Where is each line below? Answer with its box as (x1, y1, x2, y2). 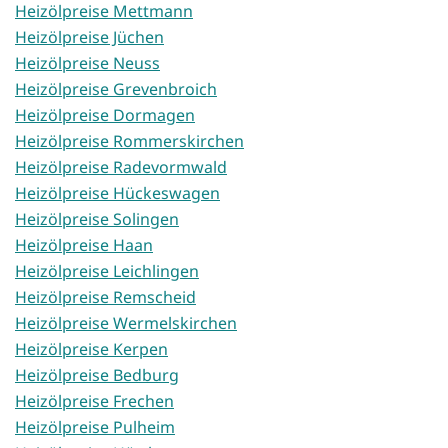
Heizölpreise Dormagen (15, 104, 195, 127)
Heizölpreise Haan (15, 234, 153, 257)
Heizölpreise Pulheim (15, 416, 175, 439)
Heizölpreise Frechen (15, 390, 174, 413)
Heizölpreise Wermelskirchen (15, 312, 237, 335)
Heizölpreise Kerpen (15, 338, 168, 361)
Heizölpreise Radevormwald (15, 156, 227, 179)
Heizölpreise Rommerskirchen (15, 130, 244, 153)
